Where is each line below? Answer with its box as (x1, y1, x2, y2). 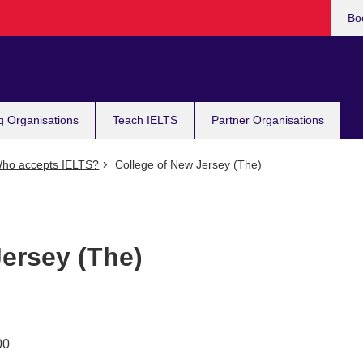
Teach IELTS (113, 113, 177, 126)
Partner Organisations (211, 113, 324, 126)
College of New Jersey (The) (111, 158, 262, 171)
